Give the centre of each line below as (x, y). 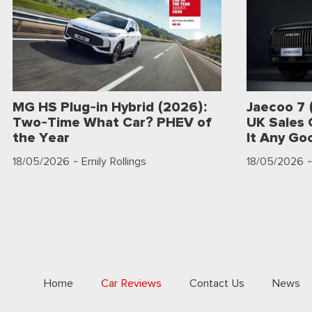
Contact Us (217, 283)
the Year (41, 138)
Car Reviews (132, 283)
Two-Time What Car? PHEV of (112, 122)
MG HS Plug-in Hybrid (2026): (110, 107)
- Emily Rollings (108, 162)
